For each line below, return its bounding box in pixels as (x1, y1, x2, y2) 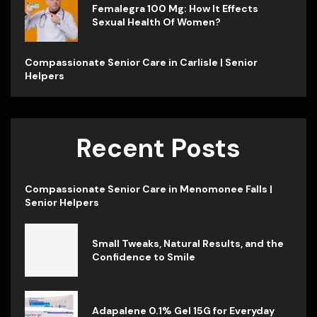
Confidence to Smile (92, 250, 195, 263)
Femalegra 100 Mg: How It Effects (92, 1, 258, 15)
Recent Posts (76, 132, 241, 166)
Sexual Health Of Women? (92, 15, 221, 28)
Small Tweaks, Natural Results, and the (92, 236, 284, 250)
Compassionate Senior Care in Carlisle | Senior (25, 56, 258, 69)
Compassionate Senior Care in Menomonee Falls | (25, 183, 272, 196)
